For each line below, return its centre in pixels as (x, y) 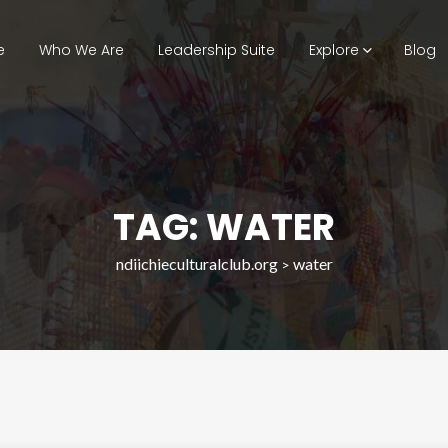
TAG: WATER (224, 227)
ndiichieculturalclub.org (196, 263)
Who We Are (81, 50)
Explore (333, 50)
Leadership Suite (216, 50)
